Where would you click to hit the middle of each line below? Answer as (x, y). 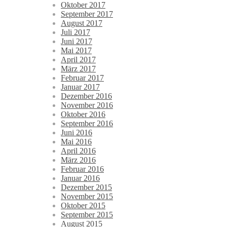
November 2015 (87, 197)
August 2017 (82, 23)
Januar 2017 (80, 87)
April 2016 (78, 151)
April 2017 (78, 60)
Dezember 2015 (86, 187)
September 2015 (87, 215)
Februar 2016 (82, 169)
